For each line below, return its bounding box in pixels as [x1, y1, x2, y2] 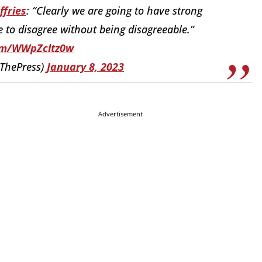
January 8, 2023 [47, 59, 124, 74]
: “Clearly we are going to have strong [26, 3, 202, 18]
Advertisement [98, 109, 143, 119]
